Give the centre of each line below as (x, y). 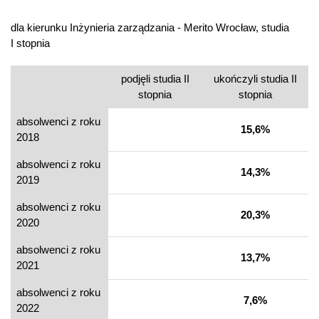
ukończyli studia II (255, 79)
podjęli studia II (155, 79)
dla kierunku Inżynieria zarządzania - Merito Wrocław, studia (150, 27)
